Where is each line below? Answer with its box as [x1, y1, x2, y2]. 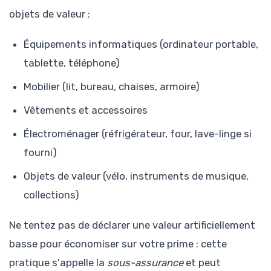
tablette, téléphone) [24, 57, 120, 70]
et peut [183, 256, 221, 269]
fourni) [24, 146, 57, 159]
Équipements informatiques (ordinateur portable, [24, 38, 258, 51]
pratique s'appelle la [9, 256, 107, 269]
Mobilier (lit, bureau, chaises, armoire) [24, 80, 200, 93]
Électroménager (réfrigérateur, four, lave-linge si [24, 128, 252, 140]
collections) [24, 189, 79, 201]
